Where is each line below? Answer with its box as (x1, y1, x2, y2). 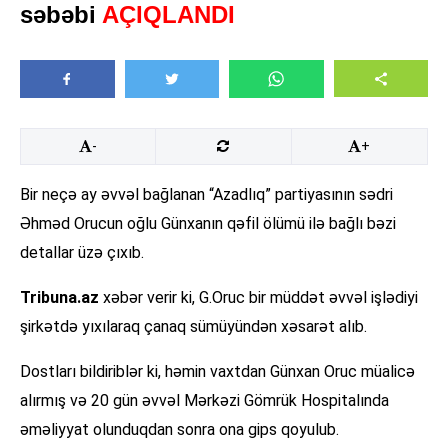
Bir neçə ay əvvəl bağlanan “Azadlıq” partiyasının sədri (20, 185, 393, 205)
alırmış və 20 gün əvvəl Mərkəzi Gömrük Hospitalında (20, 391, 389, 411)
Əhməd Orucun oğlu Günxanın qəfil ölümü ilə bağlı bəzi (20, 214, 396, 234)
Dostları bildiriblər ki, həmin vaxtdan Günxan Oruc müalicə (20, 362, 415, 382)
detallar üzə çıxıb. (20, 243, 144, 263)
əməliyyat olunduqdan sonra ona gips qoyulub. (20, 420, 339, 440)
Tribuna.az (20, 288, 99, 308)
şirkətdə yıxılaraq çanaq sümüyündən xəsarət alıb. (20, 317, 367, 337)
